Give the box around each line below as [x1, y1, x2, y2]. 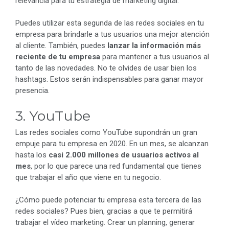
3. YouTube [15, 107, 90, 124]
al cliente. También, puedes [15, 41, 107, 51]
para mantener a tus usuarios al [100, 52, 209, 62]
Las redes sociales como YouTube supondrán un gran [15, 127, 197, 137]
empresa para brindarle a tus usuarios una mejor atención [15, 30, 210, 39]
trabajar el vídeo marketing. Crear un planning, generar [15, 218, 195, 227]
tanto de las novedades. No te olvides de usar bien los [15, 63, 197, 73]
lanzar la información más [107, 41, 201, 51]
